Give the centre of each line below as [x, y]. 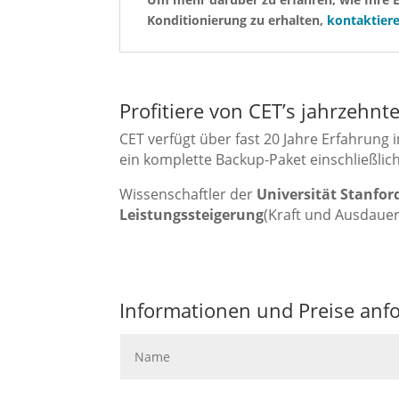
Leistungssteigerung [192, 215]
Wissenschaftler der [188, 195]
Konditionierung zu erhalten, [237, 20]
